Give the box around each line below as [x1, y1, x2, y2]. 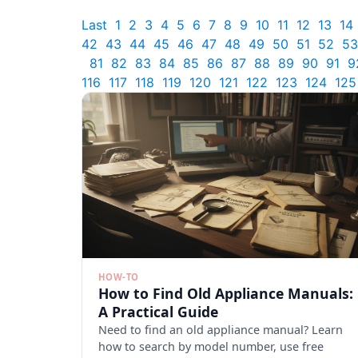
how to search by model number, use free [98, 339, 324, 355]
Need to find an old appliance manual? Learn [98, 322, 343, 338]
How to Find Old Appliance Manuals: [98, 284, 353, 304]
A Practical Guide [98, 302, 218, 322]
